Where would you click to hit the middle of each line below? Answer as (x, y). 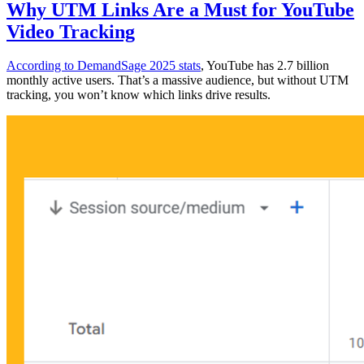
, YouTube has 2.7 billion (265, 66)
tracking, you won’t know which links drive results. (139, 95)
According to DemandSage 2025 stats (104, 66)
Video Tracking (71, 31)
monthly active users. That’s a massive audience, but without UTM (178, 80)
